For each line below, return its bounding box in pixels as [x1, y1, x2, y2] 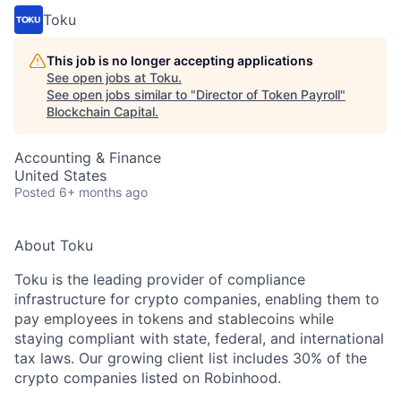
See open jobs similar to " [47, 86, 196, 102]
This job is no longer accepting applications [47, 52, 313, 68]
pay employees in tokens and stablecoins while [14, 309, 334, 328]
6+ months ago [59, 183, 148, 200]
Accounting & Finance [14, 148, 161, 166]
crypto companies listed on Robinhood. [14, 368, 281, 387]
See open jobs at [47, 69, 149, 85]
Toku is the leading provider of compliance [14, 269, 305, 288]
